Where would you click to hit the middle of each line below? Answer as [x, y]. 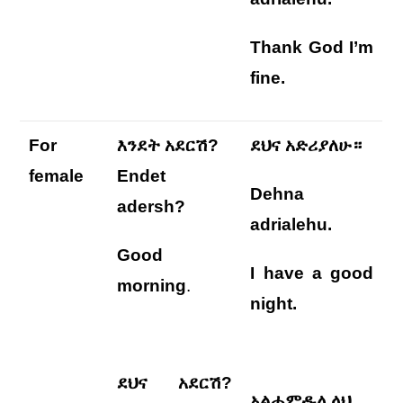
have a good [314, 273]
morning [152, 286]
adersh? [152, 206]
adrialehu [289, 224]
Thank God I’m [312, 47]
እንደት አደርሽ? [168, 145]
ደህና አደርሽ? [175, 383]
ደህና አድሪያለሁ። [306, 145]
